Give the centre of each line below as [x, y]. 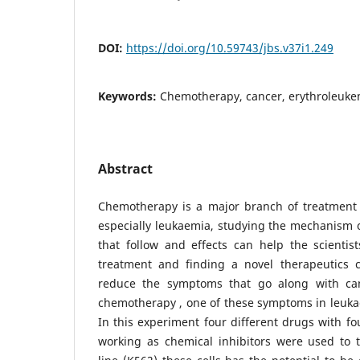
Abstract [125, 168]
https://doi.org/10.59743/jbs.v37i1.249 [230, 47]
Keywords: [129, 96]
